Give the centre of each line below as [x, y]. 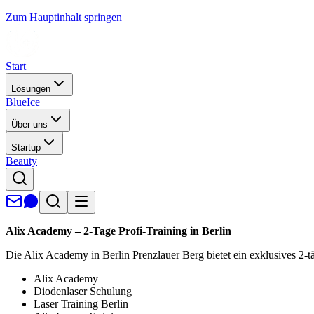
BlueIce [23, 102]
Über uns [29, 124]
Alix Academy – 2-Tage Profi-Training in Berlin [118, 231]
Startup [26, 148]
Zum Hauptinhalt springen [64, 17]
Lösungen [31, 89]
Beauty [21, 161]
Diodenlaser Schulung [83, 291]
